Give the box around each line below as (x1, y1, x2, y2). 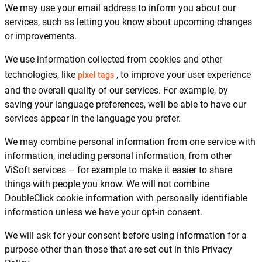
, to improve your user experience (114, 69, 251, 80)
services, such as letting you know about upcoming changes (5, 16, 252, 27)
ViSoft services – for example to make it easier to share (5, 164, 232, 175)
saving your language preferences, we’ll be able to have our (5, 99, 246, 110)
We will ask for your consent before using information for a (5, 230, 247, 241)
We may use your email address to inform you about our (5, 2, 236, 13)
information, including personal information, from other (5, 150, 232, 161)
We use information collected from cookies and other (5, 54, 222, 65)
